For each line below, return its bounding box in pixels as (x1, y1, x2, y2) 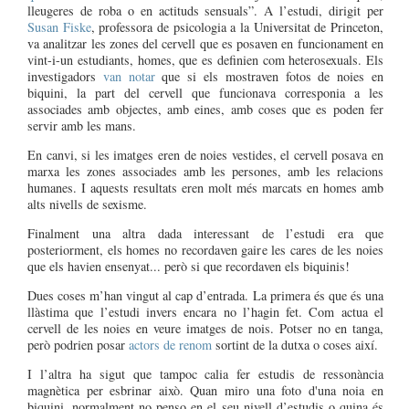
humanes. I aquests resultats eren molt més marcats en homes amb (27, 178, 383, 196)
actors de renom (129, 335, 212, 353)
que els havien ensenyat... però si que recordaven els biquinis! (27, 257, 350, 275)
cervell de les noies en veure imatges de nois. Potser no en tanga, (27, 319, 383, 337)
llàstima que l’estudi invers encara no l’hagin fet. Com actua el (27, 302, 383, 320)
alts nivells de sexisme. (27, 194, 147, 213)
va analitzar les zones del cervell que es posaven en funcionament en (27, 34, 383, 52)
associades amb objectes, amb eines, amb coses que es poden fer (27, 100, 383, 118)
